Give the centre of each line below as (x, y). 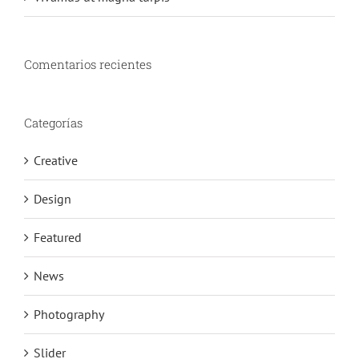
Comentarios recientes (88, 65)
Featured (58, 238)
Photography (69, 315)
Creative (56, 161)
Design (52, 199)
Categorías (53, 123)
